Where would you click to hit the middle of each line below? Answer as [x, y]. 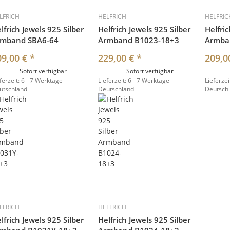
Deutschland [116, 89]
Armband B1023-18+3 [139, 40]
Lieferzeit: [113, 81]
